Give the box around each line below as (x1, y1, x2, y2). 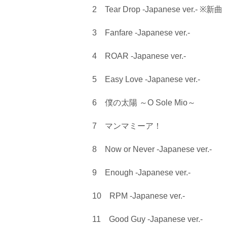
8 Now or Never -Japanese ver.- (92, 145, 212, 154)
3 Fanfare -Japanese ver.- (92, 28, 190, 37)
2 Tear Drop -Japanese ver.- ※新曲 (92, 5, 222, 14)
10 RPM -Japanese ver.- (92, 192, 185, 200)
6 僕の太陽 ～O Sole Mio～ (92, 98, 196, 107)
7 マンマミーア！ (92, 122, 162, 130)
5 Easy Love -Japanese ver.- (92, 75, 200, 84)
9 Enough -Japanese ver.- (92, 168, 191, 177)
